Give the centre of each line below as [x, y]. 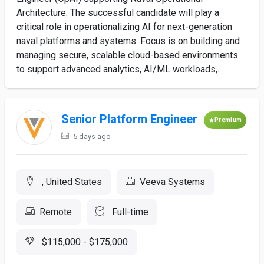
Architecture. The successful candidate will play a [118, 13]
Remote [56, 212]
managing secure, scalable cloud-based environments [127, 55]
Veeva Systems [172, 182]
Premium [228, 120]
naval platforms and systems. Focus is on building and [128, 41]
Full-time [129, 212]
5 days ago [91, 136]
